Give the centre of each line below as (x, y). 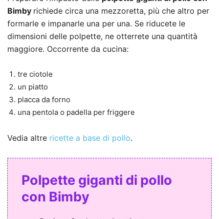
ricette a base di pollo (90, 138)
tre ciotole (35, 74)
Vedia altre (28, 138)
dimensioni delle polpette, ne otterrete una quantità (102, 36)
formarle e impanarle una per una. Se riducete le (96, 24)
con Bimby (55, 197)
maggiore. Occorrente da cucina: (68, 49)
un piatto (33, 87)
